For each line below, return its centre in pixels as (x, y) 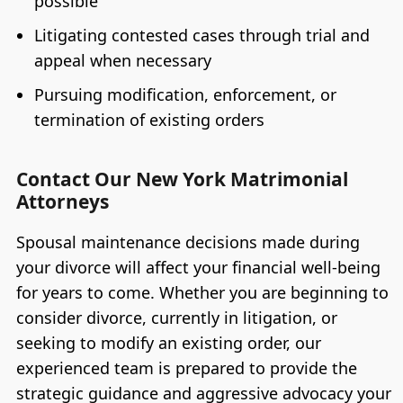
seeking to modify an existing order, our (168, 342)
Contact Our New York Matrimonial (182, 179)
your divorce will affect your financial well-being (198, 267)
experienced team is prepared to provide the (186, 367)
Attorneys (62, 201)
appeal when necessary (122, 60)
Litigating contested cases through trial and (201, 35)
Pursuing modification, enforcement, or (185, 94)
